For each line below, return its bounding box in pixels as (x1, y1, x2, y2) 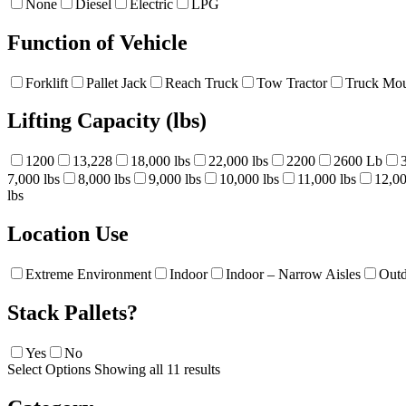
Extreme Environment (25, 266, 151, 283)
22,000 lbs (208, 153, 268, 169)
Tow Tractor (256, 74, 327, 91)
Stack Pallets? (7, 301, 138, 325)
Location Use (7, 222, 129, 246)
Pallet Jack (86, 74, 147, 91)
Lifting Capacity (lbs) (7, 109, 207, 133)
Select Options (7, 361, 94, 377)
